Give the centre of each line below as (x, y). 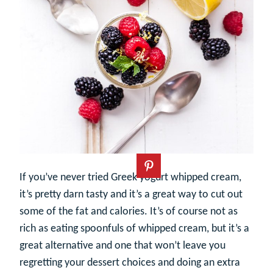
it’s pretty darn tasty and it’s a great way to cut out (131, 195)
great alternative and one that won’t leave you (122, 246)
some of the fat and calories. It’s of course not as (129, 212)
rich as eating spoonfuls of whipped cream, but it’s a (134, 229)
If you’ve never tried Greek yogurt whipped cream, (130, 178)
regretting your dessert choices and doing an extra (130, 263)
